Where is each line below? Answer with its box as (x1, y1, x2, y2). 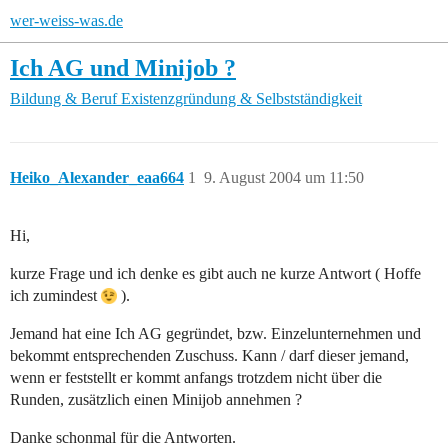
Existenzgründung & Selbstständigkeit (121, 90, 362, 108)
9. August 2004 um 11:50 (204, 169, 364, 187)
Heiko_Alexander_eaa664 (10, 169, 184, 187)
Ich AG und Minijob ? (10, 54, 236, 81)
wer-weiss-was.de (10, 12, 123, 29)
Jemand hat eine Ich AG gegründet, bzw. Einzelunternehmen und (10, 325, 421, 343)
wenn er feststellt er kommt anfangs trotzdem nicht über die (10, 369, 382, 387)
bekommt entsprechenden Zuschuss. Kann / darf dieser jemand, (10, 347, 409, 365)
